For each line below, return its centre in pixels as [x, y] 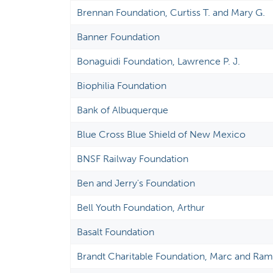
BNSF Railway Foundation [133, 159]
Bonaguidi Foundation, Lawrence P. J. [159, 61]
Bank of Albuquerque [123, 110]
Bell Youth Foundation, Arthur [141, 207]
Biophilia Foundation [122, 86]
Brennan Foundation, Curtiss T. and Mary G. [171, 12]
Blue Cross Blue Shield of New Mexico [161, 134]
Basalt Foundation [116, 232]
